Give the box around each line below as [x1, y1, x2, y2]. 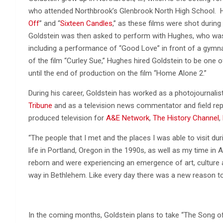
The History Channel [153, 113, 219, 122]
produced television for [28, 113, 106, 122]
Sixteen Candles [60, 18, 112, 28]
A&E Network [106, 113, 149, 122]
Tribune [28, 101, 52, 110]
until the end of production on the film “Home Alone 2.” [28, 68, 207, 78]
